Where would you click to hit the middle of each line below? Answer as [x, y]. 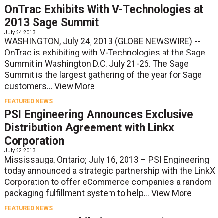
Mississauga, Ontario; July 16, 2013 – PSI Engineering [107, 160]
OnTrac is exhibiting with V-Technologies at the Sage [105, 53]
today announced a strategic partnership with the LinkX [109, 171]
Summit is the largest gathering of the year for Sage [103, 75]
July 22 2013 [19, 151]
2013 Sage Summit [51, 23]
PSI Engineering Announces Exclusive [99, 115]
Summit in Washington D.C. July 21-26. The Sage [96, 64]
